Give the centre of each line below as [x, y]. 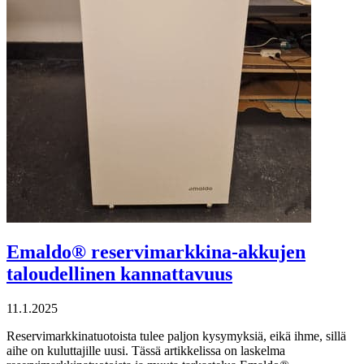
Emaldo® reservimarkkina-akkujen [156, 252]
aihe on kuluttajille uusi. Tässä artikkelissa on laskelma [146, 351]
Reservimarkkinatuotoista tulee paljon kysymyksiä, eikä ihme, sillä [176, 336]
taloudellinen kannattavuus [119, 274]
